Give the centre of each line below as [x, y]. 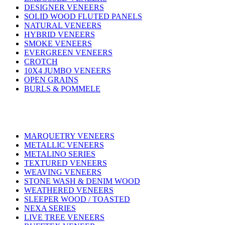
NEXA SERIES [50, 208]
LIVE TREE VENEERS [64, 217]
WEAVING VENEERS [63, 172]
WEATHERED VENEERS [69, 190]
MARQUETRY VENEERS [69, 136]
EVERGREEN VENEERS [68, 52]
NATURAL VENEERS [63, 25]
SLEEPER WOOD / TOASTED [77, 199]
